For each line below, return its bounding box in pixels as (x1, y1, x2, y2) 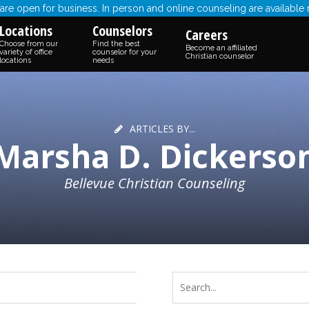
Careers (186, 26, 228, 44)
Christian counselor (186, 52, 254, 61)
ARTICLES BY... (129, 122, 195, 135)
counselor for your (92, 48, 157, 57)
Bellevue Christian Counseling (64, 174, 245, 192)
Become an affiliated (186, 43, 257, 52)
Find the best (92, 39, 140, 48)
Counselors (92, 21, 152, 40)
